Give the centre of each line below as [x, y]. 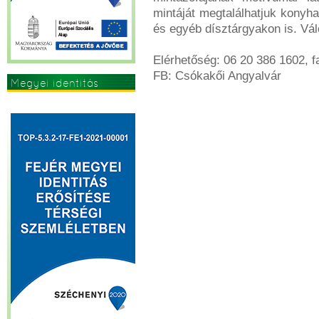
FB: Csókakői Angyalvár [217, 76]
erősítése [35, 101]
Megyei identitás [54, 83]
